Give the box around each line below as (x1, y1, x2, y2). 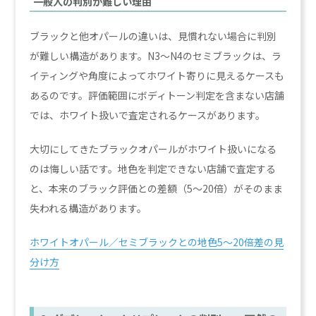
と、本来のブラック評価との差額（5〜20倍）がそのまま (30, 181, 284, 196)
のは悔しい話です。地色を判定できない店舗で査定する (30, 162, 276, 176)
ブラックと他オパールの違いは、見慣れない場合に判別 (30, 29, 277, 44)
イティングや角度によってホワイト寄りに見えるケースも (30, 68, 285, 83)
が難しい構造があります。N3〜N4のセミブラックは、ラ (30, 49, 282, 63)
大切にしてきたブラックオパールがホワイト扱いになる (30, 142, 277, 157)
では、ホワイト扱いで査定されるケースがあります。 (30, 108, 266, 123)
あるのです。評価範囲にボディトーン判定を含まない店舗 (30, 88, 285, 103)
